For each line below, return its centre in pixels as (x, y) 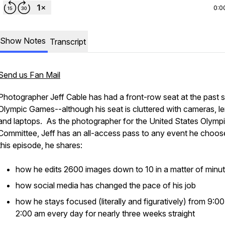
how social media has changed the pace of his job (106, 185)
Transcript (68, 42)
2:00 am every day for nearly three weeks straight (105, 213)
